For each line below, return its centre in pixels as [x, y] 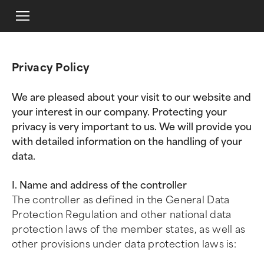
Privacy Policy [51, 68]
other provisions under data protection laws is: [124, 244]
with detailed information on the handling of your [127, 142]
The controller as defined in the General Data [121, 200]
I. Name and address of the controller [99, 185]
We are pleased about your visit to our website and [131, 98]
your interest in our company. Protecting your [119, 112]
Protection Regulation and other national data [122, 215]
